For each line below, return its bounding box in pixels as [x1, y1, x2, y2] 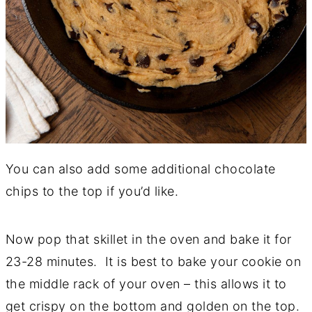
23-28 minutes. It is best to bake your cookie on [5, 254, 302, 270]
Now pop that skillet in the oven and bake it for [5, 232, 292, 247]
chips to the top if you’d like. [5, 184, 179, 199]
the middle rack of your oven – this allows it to [5, 276, 287, 292]
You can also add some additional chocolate [5, 162, 276, 177]
